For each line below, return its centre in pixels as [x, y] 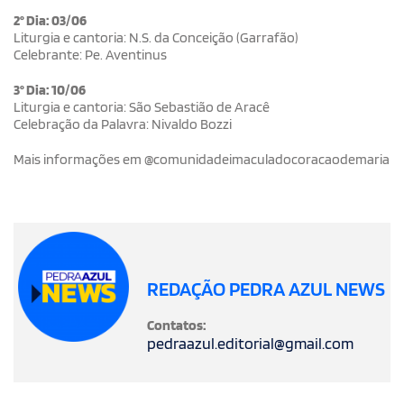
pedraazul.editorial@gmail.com [250, 343]
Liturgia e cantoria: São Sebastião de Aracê [142, 106]
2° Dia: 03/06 [50, 20]
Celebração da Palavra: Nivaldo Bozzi [123, 124]
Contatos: [176, 325]
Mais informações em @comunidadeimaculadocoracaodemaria [202, 159]
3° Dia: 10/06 [50, 89]
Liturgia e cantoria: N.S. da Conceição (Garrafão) [156, 37]
